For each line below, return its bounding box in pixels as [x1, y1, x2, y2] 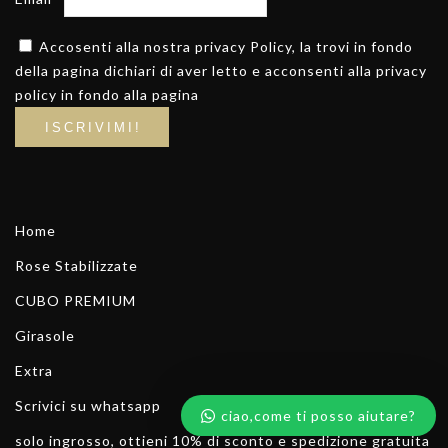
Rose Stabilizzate [15, 256, 138, 274]
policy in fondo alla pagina [15, 86, 199, 104]
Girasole [15, 326, 75, 344]
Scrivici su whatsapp [15, 396, 161, 414]
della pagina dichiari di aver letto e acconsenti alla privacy [15, 62, 427, 80]
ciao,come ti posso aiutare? [221, 407, 416, 424]
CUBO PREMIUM [15, 291, 136, 309]
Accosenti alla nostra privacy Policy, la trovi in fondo [39, 38, 413, 56]
